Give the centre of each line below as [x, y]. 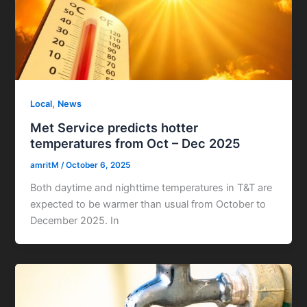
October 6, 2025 [98, 165]
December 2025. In [75, 221]
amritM [46, 165]
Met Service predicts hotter [114, 127]
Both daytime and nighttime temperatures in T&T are [151, 188]
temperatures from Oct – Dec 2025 [136, 143]
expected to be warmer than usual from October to [148, 205]
